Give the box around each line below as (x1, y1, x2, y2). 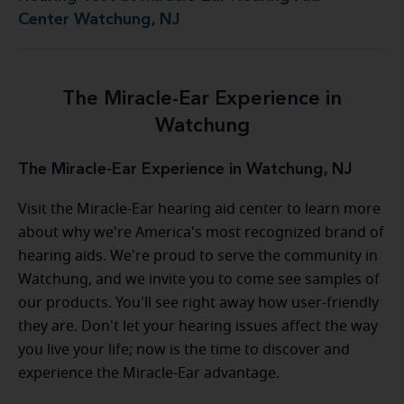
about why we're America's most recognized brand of (18, 225, 384, 240)
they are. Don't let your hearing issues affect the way (18, 318, 378, 334)
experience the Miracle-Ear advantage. (18, 365, 280, 381)
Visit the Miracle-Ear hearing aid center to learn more (18, 201, 381, 216)
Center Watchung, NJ (18, 11, 180, 28)
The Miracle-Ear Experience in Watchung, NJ (18, 161, 353, 178)
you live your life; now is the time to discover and (18, 342, 350, 357)
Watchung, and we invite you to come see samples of (18, 271, 380, 287)
